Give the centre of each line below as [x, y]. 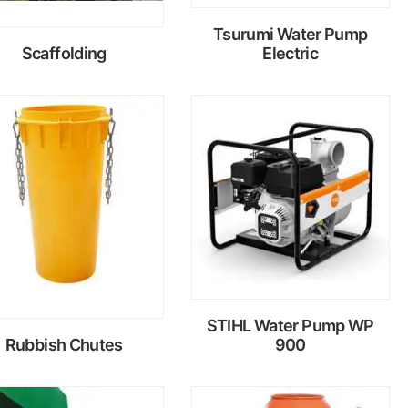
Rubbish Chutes [64, 344]
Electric [291, 53]
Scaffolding [64, 53]
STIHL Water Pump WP [290, 325]
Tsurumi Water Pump [290, 34]
